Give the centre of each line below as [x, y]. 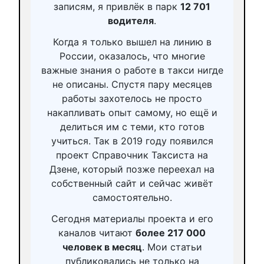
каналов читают [97, 232]
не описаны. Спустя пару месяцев [132, 84]
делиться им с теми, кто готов [132, 126]
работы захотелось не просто [132, 98]
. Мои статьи [172, 247]
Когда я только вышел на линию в [132, 42]
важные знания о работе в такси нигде [132, 70]
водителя [131, 20]
